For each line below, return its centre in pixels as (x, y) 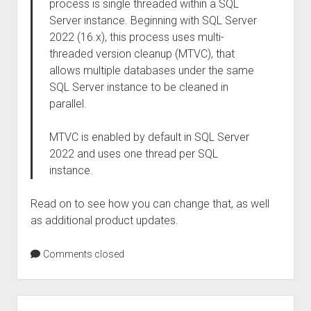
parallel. (68, 104)
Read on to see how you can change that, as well (150, 204)
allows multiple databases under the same (151, 70)
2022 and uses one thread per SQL (133, 154)
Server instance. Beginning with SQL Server (153, 20)
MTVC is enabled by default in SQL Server (149, 137)
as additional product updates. (104, 220)
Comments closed (82, 254)
